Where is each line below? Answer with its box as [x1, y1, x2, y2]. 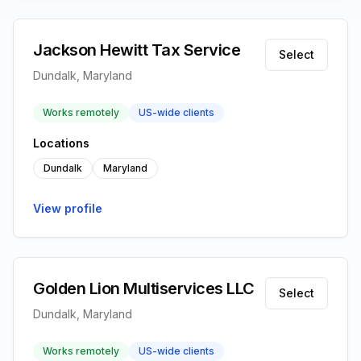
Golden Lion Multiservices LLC [33, 279, 255, 298]
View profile [33, 201, 102, 215]
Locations [33, 136, 89, 150]
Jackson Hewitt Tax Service [33, 40, 240, 60]
